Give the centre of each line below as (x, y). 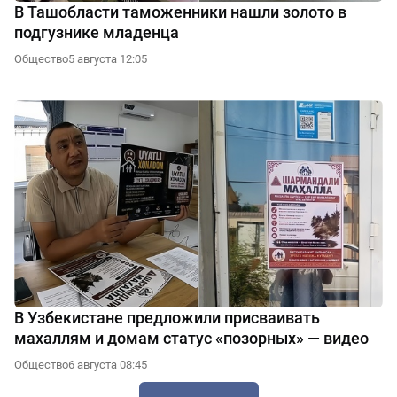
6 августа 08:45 (108, 364)
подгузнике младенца (97, 33)
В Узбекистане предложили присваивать (167, 317)
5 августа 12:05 (108, 59)
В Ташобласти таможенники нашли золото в (180, 12)
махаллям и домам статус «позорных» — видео (191, 338)
